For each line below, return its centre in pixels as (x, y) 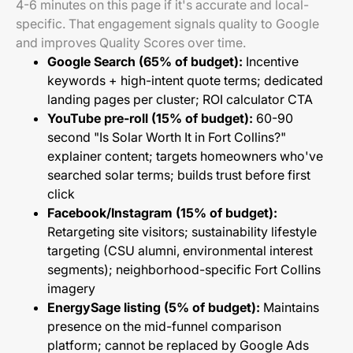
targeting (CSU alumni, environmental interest (180, 251)
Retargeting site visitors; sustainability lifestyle (182, 232)
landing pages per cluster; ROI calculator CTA (180, 99)
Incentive (271, 61)
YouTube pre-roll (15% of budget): (150, 118)
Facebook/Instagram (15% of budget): (162, 213)
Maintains (290, 307)
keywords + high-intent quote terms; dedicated (185, 80)
